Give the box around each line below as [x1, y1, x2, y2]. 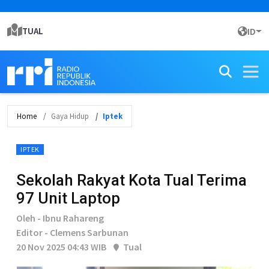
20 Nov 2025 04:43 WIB [16, 241, 106, 253]
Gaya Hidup [51, 111, 89, 121]
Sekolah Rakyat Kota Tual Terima [16, 171, 247, 189]
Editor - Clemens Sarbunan [16, 226, 128, 238]
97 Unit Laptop [16, 189, 120, 207]
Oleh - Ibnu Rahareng [16, 212, 104, 224]
